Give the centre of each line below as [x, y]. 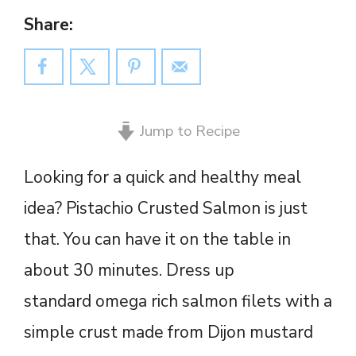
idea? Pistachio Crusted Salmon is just [166, 209]
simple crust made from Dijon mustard [168, 333]
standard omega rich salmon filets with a [178, 302]
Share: [48, 25]
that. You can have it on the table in [157, 240]
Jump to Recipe [188, 132]
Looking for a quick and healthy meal [163, 178]
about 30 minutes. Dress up [129, 271]
